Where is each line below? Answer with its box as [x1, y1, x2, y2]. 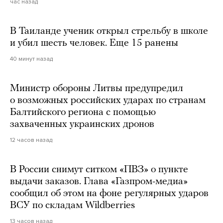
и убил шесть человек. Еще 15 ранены [10, 38, 178, 49]
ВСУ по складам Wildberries [10, 201, 135, 211]
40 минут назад [10, 55, 53, 63]
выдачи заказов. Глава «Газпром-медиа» [10, 177, 188, 187]
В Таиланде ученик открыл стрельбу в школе [10, 26, 208, 37]
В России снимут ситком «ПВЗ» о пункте [10, 165, 188, 175]
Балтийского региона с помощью [10, 108, 156, 118]
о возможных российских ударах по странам [10, 96, 206, 106]
